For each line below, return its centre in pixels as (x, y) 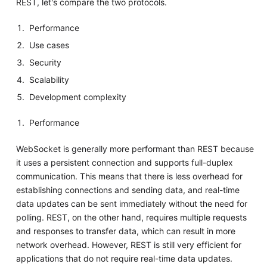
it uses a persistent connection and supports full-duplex (124, 162)
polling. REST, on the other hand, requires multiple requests (131, 217)
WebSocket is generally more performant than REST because (135, 148)
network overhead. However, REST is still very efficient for (128, 244)
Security (46, 62)
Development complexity (78, 97)
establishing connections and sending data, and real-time (128, 190)
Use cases (49, 45)
